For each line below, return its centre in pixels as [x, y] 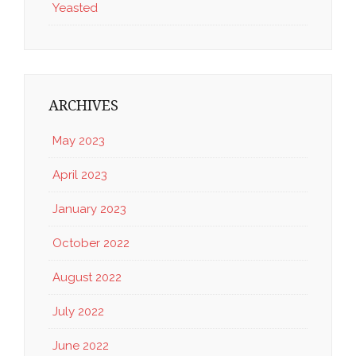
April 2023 [80, 174]
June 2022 [81, 345]
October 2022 [91, 243]
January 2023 [89, 209]
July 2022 [78, 311]
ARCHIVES [83, 106]
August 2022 [87, 277]
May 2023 [79, 140]
